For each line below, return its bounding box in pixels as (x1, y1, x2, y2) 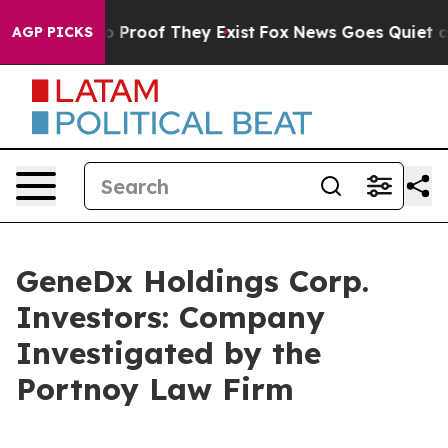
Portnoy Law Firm (16, 370, 294, 408)
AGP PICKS (12, 23, 93, 41)
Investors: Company (16, 298, 325, 336)
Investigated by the (16, 334, 321, 372)
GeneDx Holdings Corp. (16, 262, 369, 300)
